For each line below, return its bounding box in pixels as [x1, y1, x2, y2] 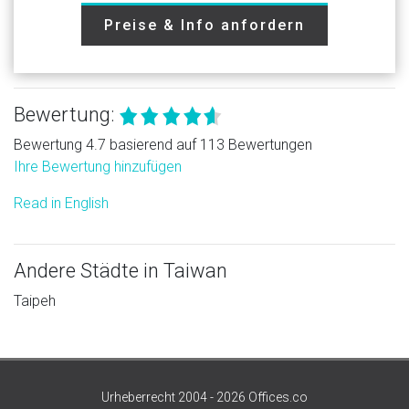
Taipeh [14, 291, 56, 309]
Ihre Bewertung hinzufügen [14, 157, 182, 175]
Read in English [14, 194, 109, 212]
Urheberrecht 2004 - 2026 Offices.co [101, 389, 308, 404]
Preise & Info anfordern [104, 16, 305, 34]
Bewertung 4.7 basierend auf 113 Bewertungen [14, 135, 312, 153]
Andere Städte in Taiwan [14, 258, 227, 282]
